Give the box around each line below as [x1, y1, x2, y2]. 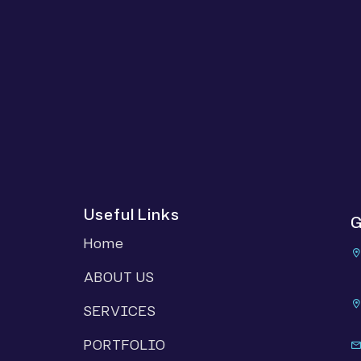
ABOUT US [84, 268, 156, 286]
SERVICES [84, 302, 157, 320]
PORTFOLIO [84, 336, 167, 354]
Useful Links [84, 204, 180, 225]
